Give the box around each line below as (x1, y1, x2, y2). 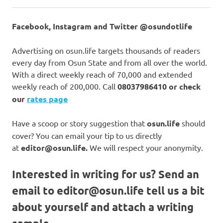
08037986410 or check (117, 81, 201, 92)
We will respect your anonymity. (88, 142, 203, 152)
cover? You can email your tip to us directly (12, 130, 162, 140)
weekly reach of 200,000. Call (12, 81, 115, 91)
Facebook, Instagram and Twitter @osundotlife (12, 20, 192, 31)
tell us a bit (144, 183, 205, 197)
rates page (27, 93, 68, 104)
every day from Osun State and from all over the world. (12, 57, 207, 67)
